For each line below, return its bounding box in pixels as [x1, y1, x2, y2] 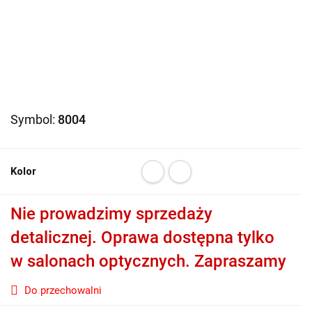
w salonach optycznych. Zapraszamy [10, 251, 286, 271]
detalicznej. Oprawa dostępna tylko [10, 228, 274, 247]
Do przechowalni [24, 284, 102, 297]
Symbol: [10, 112, 58, 127]
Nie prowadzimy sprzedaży [10, 204, 212, 224]
